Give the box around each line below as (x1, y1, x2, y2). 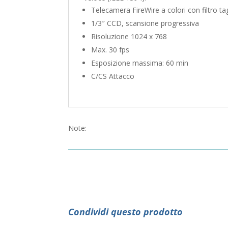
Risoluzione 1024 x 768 (91, 31, 167, 41)
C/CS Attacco (91, 71, 135, 81)
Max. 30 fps (91, 44, 130, 54)
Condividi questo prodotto (68, 205, 183, 218)
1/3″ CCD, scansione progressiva (91, 18, 199, 28)
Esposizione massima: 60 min (91, 58, 189, 68)
